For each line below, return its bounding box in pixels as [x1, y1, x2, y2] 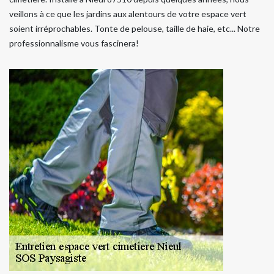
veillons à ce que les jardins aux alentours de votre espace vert [9, 8, 246, 19]
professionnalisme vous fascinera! [9, 37, 139, 48]
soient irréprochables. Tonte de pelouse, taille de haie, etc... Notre [9, 23, 260, 34]
